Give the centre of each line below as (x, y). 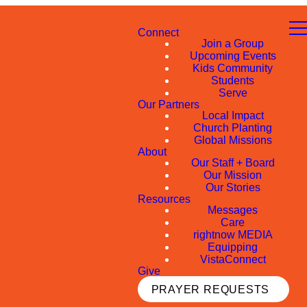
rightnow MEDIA (233, 235)
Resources (164, 199)
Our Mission (233, 175)
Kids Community (233, 68)
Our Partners (169, 105)
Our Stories (233, 187)
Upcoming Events (233, 56)
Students (233, 81)
